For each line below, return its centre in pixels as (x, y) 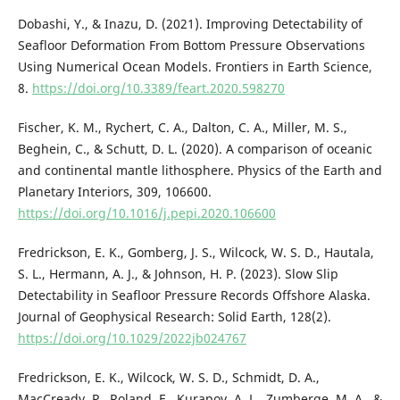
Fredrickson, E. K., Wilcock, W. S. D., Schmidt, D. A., (168, 377)
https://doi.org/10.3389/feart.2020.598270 (158, 87)
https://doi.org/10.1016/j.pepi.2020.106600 (146, 212)
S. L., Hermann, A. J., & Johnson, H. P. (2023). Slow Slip (178, 273)
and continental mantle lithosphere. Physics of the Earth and (200, 170)
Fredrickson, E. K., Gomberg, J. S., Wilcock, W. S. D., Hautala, (196, 252)
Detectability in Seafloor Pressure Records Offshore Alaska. (194, 295)
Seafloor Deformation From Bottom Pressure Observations (191, 45)
